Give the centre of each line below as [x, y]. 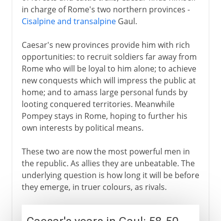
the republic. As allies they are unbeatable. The [108, 163]
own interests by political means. [82, 128]
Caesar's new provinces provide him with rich [106, 45]
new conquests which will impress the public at [109, 80]
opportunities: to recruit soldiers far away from [109, 56]
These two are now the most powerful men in [106, 151]
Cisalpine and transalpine [69, 21]
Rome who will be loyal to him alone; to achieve [109, 68]
